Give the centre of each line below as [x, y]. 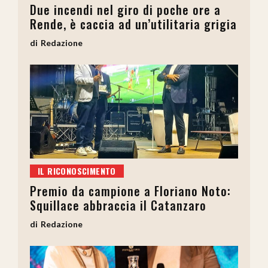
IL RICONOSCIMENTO [77, 171]
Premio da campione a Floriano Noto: [130, 191]
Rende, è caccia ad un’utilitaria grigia [133, 24]
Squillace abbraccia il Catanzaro [118, 205]
